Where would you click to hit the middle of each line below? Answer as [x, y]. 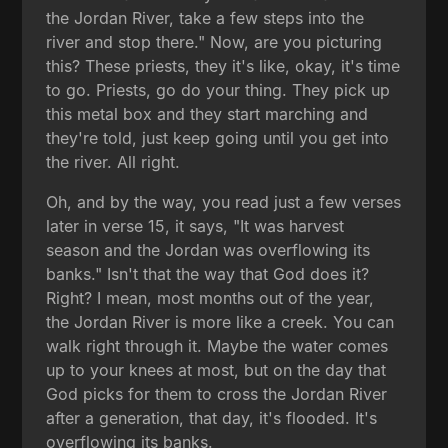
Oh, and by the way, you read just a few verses [224, 201]
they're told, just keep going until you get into [218, 137]
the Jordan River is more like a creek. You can [220, 321]
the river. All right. [113, 161]
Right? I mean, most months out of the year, [210, 297]
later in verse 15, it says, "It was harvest [195, 225]
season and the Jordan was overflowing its [208, 249]
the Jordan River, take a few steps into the [205, 17]
